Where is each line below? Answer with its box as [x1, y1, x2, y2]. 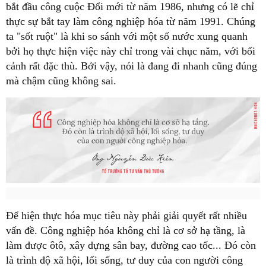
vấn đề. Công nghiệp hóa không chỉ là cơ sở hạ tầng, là [6, 224, 245, 236]
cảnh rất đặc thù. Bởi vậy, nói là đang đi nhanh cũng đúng [6, 60, 257, 72]
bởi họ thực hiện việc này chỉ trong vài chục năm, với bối [6, 45, 255, 57]
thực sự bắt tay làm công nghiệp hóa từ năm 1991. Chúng [6, 15, 255, 27]
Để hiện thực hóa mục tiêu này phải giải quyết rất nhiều [6, 209, 247, 221]
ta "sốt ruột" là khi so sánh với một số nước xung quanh [6, 30, 248, 42]
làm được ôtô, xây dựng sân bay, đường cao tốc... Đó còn [6, 239, 256, 251]
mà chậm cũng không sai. [6, 75, 116, 87]
